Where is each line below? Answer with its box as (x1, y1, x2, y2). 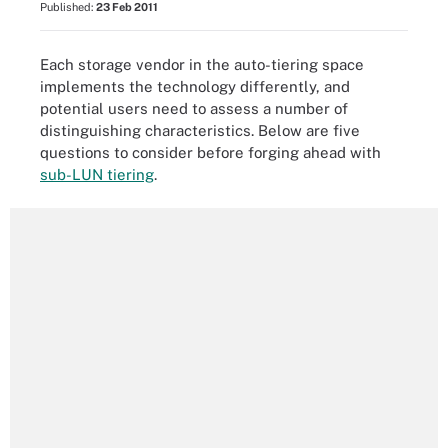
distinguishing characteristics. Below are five (40, 121, 360, 139)
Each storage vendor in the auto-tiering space (40, 55, 364, 73)
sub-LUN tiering (40, 165, 154, 183)
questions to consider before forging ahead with (40, 143, 381, 161)
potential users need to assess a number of (40, 99, 348, 117)
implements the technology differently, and (40, 77, 350, 95)
